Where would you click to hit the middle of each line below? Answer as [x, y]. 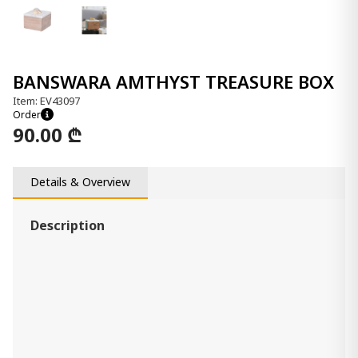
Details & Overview [80, 182]
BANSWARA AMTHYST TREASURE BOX [173, 82]
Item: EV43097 [46, 100]
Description [68, 225]
